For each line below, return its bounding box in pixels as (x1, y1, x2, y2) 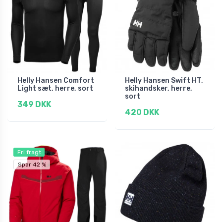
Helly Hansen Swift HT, (125, 76, 203, 85)
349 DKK (17, 99, 51, 109)
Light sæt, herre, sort (17, 84, 93, 93)
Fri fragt (17, 148, 41, 156)
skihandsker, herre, (125, 84, 192, 93)
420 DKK (125, 107, 159, 117)
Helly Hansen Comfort (17, 76, 94, 85)
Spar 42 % (17, 161, 46, 168)
